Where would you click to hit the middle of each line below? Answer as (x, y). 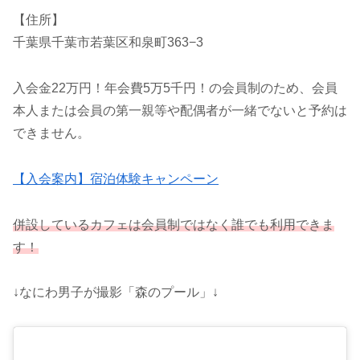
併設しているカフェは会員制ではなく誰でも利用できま (174, 224)
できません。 (51, 133)
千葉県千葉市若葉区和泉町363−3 (108, 43)
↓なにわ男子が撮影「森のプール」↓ (116, 292)
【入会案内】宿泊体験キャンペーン (116, 178)
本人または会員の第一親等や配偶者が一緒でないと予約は (180, 111)
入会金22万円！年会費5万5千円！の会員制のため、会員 (175, 88)
